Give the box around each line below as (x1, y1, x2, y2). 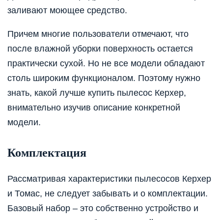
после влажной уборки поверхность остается (7, 44, 193, 54)
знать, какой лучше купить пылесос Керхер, (7, 88, 186, 98)
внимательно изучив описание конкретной (7, 103, 180, 113)
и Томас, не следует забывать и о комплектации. (7, 189, 208, 199)
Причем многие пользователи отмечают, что (7, 29, 189, 39)
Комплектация (7, 146, 86, 160)
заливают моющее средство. (7, 5, 127, 16)
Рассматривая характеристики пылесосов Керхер (7, 174, 211, 184)
